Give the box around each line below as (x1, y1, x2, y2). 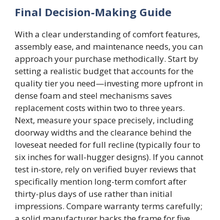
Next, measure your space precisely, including (15, 114, 193, 126)
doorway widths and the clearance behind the (15, 126, 192, 138)
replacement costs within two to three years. (15, 102, 185, 113)
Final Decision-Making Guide (15, 4, 171, 19)
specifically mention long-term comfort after (15, 175, 187, 187)
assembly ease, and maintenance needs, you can (15, 40, 203, 52)
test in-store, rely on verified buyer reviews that (15, 163, 196, 175)
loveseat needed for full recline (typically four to (15, 138, 200, 150)
